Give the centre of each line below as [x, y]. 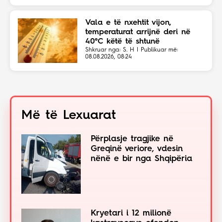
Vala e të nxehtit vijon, [128, 23]
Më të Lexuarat [69, 116]
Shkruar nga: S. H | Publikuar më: [132, 50]
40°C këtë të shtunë [122, 42]
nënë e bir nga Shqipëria [141, 159]
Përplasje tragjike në [132, 139]
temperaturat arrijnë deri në [138, 32]
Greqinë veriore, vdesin [137, 149]
